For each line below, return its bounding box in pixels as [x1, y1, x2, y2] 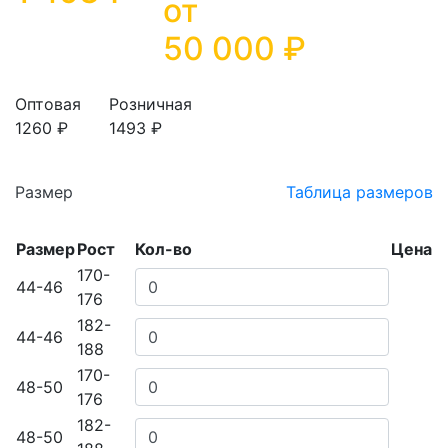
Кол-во [135, 239, 192, 259]
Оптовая [15, 94, 81, 114]
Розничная [109, 94, 192, 114]
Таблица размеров [286, 182, 433, 202]
